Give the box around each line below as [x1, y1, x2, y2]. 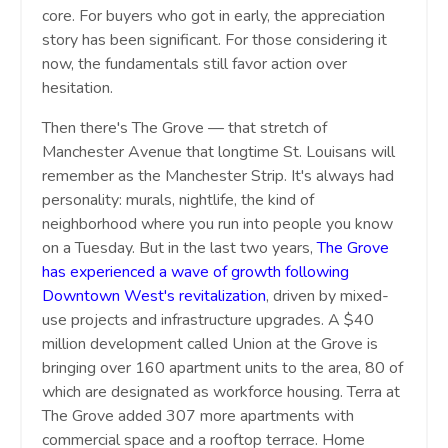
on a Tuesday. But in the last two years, [42, 237, 313, 260]
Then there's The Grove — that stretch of [42, 117, 327, 140]
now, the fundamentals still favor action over [42, 53, 347, 76]
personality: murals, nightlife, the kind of [42, 189, 314, 212]
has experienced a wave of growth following [42, 261, 349, 284]
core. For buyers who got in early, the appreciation [42, 5, 385, 28]
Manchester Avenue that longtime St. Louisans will [42, 141, 395, 164]
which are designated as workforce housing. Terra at [42, 381, 400, 404]
